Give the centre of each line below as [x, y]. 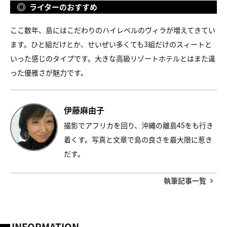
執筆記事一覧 [185, 180]
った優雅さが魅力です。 [49, 72]
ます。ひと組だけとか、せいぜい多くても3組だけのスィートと [111, 44]
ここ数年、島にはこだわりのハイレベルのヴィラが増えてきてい [113, 30]
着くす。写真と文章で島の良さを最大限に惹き [138, 139]
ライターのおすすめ [63, 7]
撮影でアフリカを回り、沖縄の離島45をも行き [139, 125]
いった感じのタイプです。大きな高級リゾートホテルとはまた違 [113, 58]
